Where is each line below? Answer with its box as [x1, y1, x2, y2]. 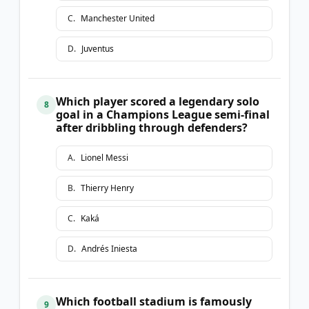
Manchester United [81, 12, 154, 24]
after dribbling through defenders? [56, 119, 248, 135]
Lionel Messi [81, 151, 128, 163]
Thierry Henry [81, 181, 134, 194]
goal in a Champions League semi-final [56, 106, 270, 122]
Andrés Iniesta [81, 242, 137, 255]
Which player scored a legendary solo [56, 93, 259, 109]
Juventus [81, 42, 114, 54]
